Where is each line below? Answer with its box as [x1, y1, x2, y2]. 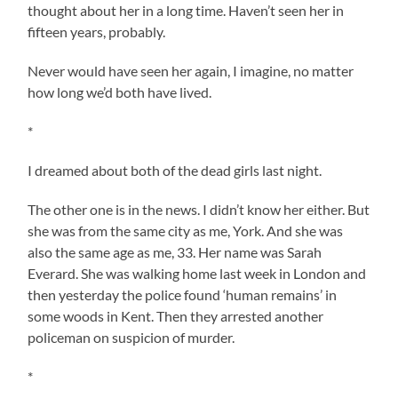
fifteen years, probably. [28, 22, 166, 40]
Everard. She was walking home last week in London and [28, 264, 367, 282]
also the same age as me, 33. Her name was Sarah [28, 243, 322, 260]
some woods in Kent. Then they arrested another [28, 306, 324, 324]
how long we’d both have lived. [28, 83, 212, 100]
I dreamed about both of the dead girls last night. [28, 161, 322, 179]
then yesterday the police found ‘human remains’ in [28, 285, 338, 303]
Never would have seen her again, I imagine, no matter [28, 61, 354, 79]
